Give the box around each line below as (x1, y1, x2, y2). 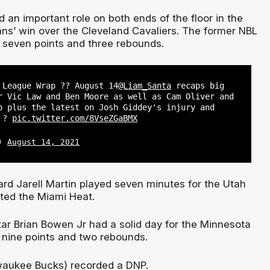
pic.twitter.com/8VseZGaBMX (12, 113, 138, 123)
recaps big (171, 80, 225, 90)
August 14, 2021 (7, 137, 80, 147)
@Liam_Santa (118, 80, 172, 90)
